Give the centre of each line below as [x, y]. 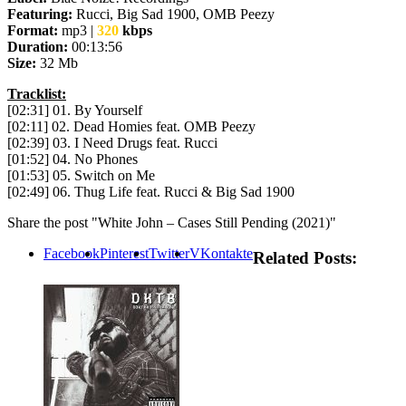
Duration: [38, 46]
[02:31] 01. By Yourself [75, 110]
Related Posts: [305, 257]
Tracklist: [37, 93]
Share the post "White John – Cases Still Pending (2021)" [172, 222]
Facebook [72, 253]
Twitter [169, 253]
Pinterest [124, 253]
